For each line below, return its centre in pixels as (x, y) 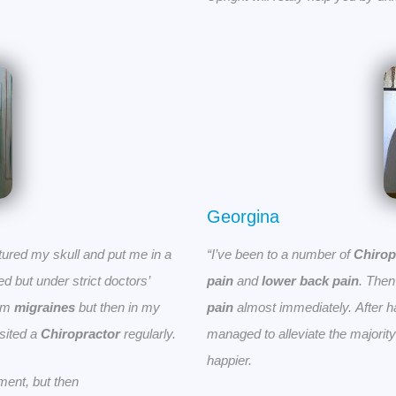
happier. (229, 361)
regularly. (148, 334)
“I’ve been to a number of (280, 255)
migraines (45, 308)
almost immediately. (294, 308)
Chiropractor (80, 334)
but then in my (118, 308)
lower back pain (310, 281)
